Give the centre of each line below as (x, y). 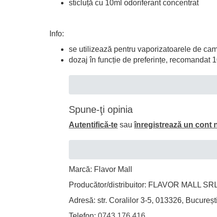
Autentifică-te (93, 125)
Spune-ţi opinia (101, 109)
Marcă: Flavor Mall (101, 169)
